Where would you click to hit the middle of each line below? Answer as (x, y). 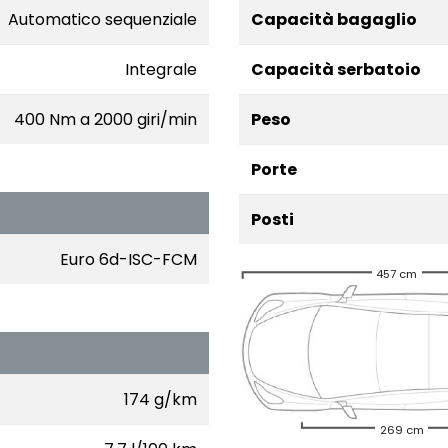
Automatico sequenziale (102, 19)
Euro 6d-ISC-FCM (128, 259)
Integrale (161, 69)
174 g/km (160, 399)
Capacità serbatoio (336, 69)
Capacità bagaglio (334, 19)
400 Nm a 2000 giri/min (105, 119)
